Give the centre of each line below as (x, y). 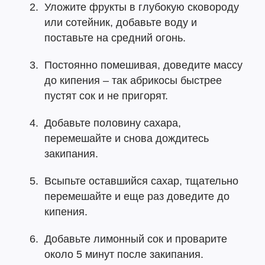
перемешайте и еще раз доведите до (137, 196)
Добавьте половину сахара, (113, 123)
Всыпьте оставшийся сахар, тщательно (141, 181)
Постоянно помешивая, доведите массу (143, 65)
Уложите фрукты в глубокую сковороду (142, 7)
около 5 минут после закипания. (124, 254)
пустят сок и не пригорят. (106, 96)
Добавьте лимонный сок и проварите (136, 239)
